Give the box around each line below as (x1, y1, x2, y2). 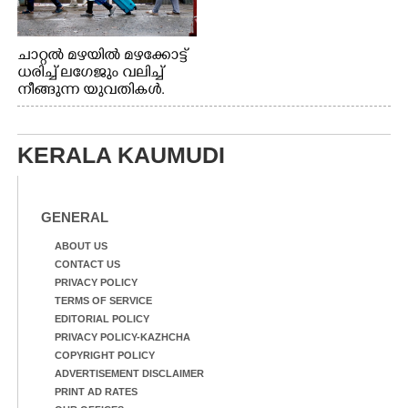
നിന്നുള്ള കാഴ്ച (17, 116, 104, 135)
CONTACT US (55, 258, 120, 270)
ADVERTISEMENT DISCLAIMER (55, 367, 204, 379)
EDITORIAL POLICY (55, 312, 149, 324)
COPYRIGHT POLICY (55, 349, 155, 361)
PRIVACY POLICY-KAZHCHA (55, 331, 190, 342)
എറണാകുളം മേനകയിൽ (17, 98, 189, 117)
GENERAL (41, 209, 108, 225)
